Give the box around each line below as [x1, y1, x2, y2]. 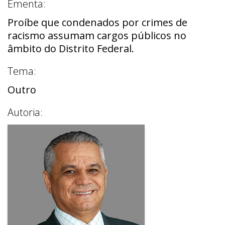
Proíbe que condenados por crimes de [8, 15, 187, 29]
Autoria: [8, 105, 43, 119]
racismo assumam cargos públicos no [8, 28, 186, 42]
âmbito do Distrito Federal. [8, 41, 134, 55]
